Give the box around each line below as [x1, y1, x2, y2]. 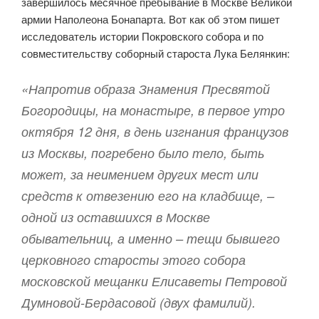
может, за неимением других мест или [21, 164, 258, 183]
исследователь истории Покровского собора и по [21, 28, 263, 44]
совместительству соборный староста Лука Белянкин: [21, 46, 290, 61]
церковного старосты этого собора [21, 250, 246, 268]
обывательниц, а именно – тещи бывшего [21, 229, 280, 247]
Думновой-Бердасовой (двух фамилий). [21, 293, 256, 311]
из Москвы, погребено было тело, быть [21, 143, 264, 162]
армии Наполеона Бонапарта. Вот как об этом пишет [21, 11, 280, 27]
